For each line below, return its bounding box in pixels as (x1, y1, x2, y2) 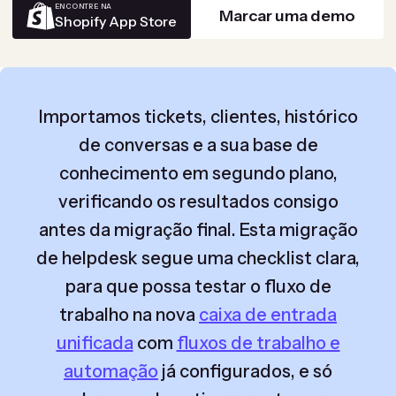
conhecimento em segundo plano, (58, 163, 338, 184)
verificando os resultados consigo (57, 191, 339, 212)
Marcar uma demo (219, 6, 355, 26)
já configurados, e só (158, 361, 332, 382)
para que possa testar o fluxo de (65, 276, 331, 297)
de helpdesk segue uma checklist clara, (36, 247, 360, 269)
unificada (56, 332, 133, 354)
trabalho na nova (59, 304, 199, 325)
